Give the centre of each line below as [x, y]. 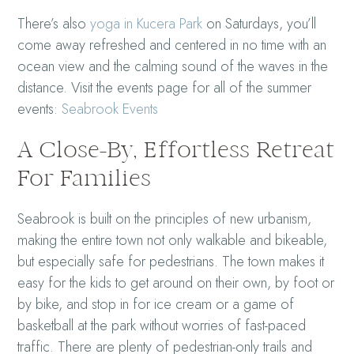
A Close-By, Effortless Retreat [176, 150]
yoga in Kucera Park [147, 24]
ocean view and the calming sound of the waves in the [173, 67]
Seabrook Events [110, 109]
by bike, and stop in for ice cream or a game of [156, 305]
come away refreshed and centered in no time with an [172, 45]
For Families [85, 179]
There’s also [54, 24]
